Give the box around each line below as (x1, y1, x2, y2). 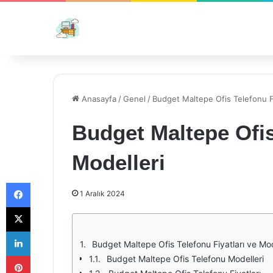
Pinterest (30, 250, 65, 260)
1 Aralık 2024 (80, 189, 125, 198)
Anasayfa (79, 94, 116, 104)
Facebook (30, 177, 67, 187)
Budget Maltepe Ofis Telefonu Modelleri (107, 253, 264, 264)
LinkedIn (30, 226, 62, 236)
